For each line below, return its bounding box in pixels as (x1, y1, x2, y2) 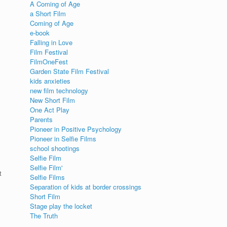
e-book (30, 28, 50, 37)
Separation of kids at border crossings (30, 182, 142, 192)
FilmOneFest (30, 57, 68, 66)
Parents (30, 115, 53, 124)
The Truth (30, 211, 58, 220)
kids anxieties (30, 76, 71, 86)
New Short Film (30, 95, 75, 105)
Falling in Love (30, 37, 73, 47)
